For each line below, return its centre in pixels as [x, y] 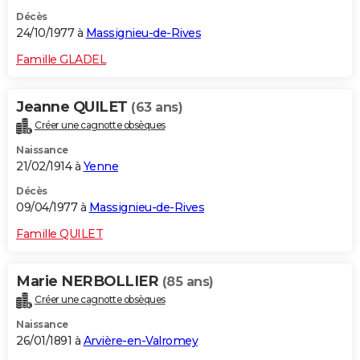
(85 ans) [188, 281]
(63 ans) [157, 108]
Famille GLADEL [61, 60]
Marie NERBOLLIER [89, 281]
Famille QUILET [59, 233]
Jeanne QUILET [74, 107]
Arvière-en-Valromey [140, 340]
